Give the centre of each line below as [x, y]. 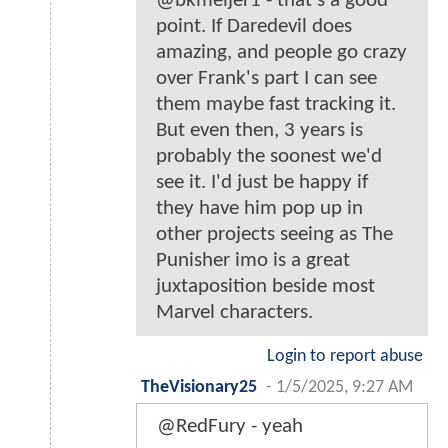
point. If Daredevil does [254, 27]
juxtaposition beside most [265, 287]
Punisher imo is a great [253, 261]
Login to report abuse [345, 357]
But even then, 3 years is [259, 131]
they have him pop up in [259, 209]
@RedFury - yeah [230, 427]
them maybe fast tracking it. [276, 105]
